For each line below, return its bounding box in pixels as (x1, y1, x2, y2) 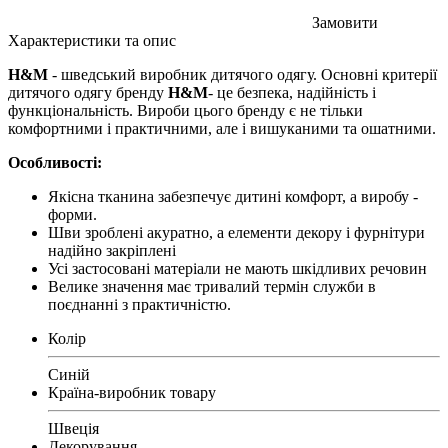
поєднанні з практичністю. (48, 296, 231, 313)
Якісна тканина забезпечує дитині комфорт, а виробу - (48, 188, 418, 205)
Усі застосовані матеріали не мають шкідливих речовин (48, 260, 427, 277)
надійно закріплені (48, 242, 176, 259)
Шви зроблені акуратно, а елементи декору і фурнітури (48, 224, 425, 241)
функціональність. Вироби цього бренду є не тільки (8, 102, 363, 119)
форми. (48, 206, 97, 223)
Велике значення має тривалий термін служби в (48, 278, 376, 295)
